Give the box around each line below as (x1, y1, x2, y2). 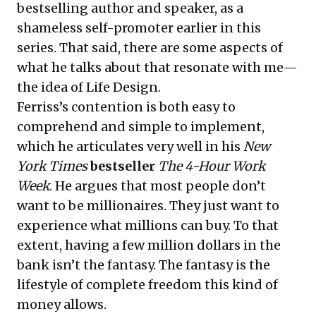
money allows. (17, 296, 107, 312)
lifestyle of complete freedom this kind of (17, 276, 278, 293)
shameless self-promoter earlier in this (17, 19, 261, 36)
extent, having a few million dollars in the (17, 236, 281, 253)
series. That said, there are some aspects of (17, 39, 283, 56)
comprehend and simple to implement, (17, 118, 265, 135)
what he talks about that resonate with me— (17, 59, 298, 75)
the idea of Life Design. (17, 78, 161, 95)
